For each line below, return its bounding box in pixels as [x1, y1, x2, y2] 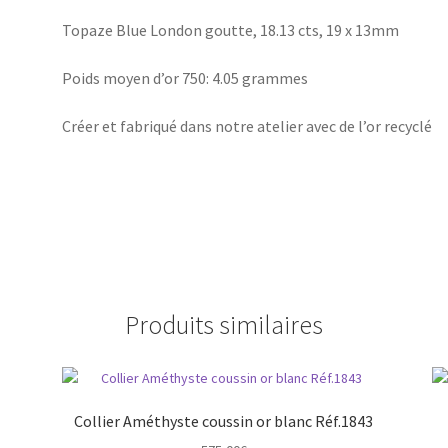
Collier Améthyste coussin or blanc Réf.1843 [74, 410, 374, 431]
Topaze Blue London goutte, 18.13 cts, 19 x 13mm [62, 20, 400, 41]
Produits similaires [125, 309, 323, 342]
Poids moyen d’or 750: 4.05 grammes [62, 67, 309, 88]
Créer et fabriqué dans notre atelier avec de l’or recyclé [62, 115, 433, 136]
